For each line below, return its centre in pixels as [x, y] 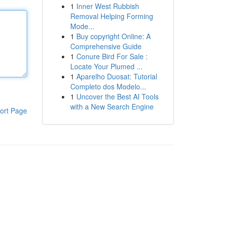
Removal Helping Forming [111, 16]
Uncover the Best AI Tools [117, 96]
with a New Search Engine [112, 106]
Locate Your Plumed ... [106, 66]
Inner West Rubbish [107, 6]
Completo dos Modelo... [108, 86]
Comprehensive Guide [106, 46]
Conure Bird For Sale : [112, 56]
